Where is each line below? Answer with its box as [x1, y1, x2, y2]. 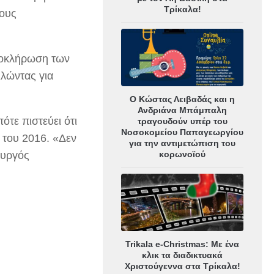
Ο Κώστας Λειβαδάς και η [130, 94, 235, 104]
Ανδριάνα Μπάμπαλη [138, 105, 227, 115]
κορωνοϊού [159, 149, 206, 159]
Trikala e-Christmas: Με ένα [125, 239, 239, 249]
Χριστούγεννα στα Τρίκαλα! [124, 261, 240, 271]
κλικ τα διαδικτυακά [142, 250, 223, 260]
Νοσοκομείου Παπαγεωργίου [121, 127, 243, 137]
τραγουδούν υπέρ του [137, 116, 228, 126]
